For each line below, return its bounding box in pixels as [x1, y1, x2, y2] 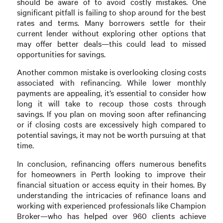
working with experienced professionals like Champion [16, 200, 207, 211]
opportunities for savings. [16, 49, 106, 60]
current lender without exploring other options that [16, 28, 207, 39]
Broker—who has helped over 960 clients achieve [16, 210, 207, 221]
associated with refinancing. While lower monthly [16, 77, 207, 88]
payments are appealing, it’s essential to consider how [16, 88, 207, 99]
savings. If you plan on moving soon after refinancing [16, 109, 207, 119]
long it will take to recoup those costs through [16, 98, 207, 109]
